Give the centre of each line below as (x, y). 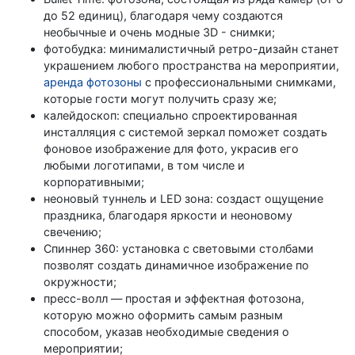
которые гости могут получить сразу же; (160, 98)
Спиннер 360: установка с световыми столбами (179, 248)
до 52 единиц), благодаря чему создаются (163, 15)
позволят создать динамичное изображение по (176, 265)
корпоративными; (94, 181)
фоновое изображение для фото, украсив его (171, 148)
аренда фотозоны (93, 82)
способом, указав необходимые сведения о (166, 331)
